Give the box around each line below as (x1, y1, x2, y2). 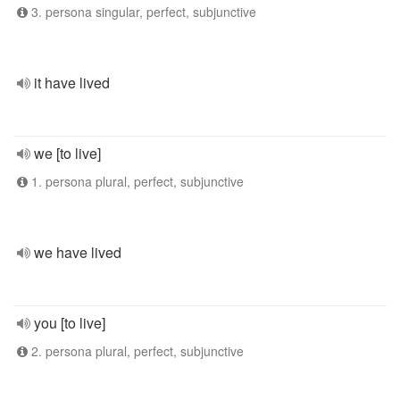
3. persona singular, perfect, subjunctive (28, 3, 256, 21)
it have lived (34, 72, 110, 93)
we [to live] (34, 143, 101, 163)
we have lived (34, 242, 121, 262)
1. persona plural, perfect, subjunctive (28, 172, 244, 190)
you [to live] (34, 312, 105, 333)
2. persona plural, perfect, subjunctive (28, 342, 244, 360)
